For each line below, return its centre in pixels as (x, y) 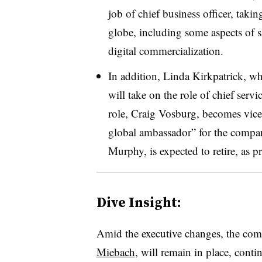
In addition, (135, 75)
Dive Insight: (139, 202)
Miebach (116, 251)
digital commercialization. (166, 50)
